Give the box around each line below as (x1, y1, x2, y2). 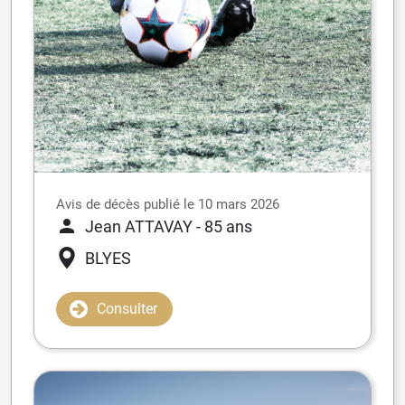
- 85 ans (196, 216, 252, 236)
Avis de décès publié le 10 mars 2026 (56, 195, 279, 212)
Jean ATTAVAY (85, 216, 193, 236)
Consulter (97, 299, 157, 317)
